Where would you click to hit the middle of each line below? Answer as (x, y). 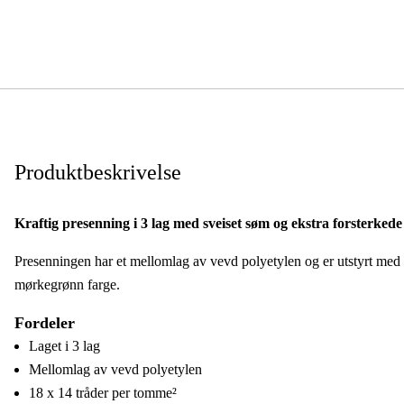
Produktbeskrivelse (98, 172)
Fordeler (45, 322)
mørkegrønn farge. (67, 284)
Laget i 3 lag (64, 345)
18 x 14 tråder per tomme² (103, 392)
